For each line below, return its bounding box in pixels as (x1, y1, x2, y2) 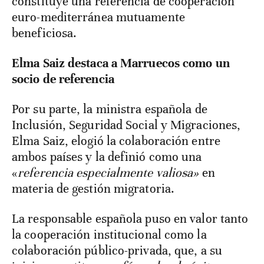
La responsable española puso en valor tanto (12, 211, 249, 227)
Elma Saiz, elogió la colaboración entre (12, 133, 220, 149)
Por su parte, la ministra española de (12, 101, 207, 117)
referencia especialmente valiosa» (18, 165, 199, 181)
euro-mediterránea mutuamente (12, 9, 185, 25)
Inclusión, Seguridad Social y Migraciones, (12, 117, 241, 133)
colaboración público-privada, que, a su (12, 243, 222, 259)
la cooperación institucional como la (12, 227, 207, 243)
